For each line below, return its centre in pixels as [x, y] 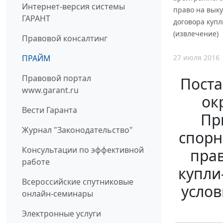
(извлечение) [196, 34]
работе [36, 162]
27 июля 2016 [196, 57]
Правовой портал [56, 78]
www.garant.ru [50, 90]
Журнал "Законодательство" [77, 130]
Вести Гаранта [50, 110]
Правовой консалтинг [65, 38]
